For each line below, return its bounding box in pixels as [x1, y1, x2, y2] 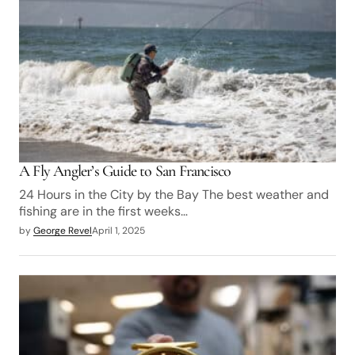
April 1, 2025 [92, 224, 145, 238]
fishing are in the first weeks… [19, 203, 188, 220]
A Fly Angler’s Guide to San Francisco [19, 162, 231, 181]
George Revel [33, 224, 92, 238]
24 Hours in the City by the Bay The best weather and [19, 186, 329, 204]
